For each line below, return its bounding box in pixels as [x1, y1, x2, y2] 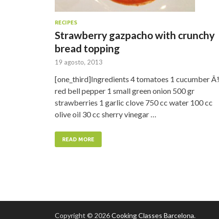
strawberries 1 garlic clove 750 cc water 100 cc [55, 98, 213, 108]
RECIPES [55, 20, 77, 26]
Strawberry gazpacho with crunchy [55, 29, 215, 42]
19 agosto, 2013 [55, 58, 103, 66]
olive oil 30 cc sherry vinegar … [55, 109, 156, 119]
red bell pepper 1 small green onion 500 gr [55, 86, 195, 96]
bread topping [55, 42, 120, 55]
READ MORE [62, 136, 94, 143]
